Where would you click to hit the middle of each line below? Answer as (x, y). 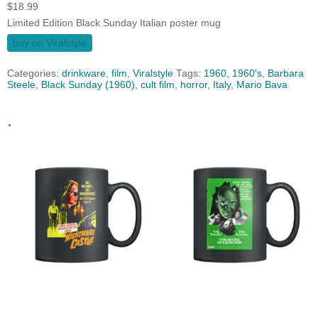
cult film (158, 85)
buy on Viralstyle (50, 43)
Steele (21, 85)
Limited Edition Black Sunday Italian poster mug (114, 23)
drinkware (84, 74)
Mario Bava (262, 85)
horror (194, 85)
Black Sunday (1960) (88, 85)
